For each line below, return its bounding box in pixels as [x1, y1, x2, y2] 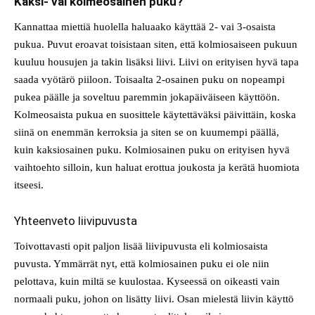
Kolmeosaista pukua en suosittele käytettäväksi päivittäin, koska [14, 108, 296, 120]
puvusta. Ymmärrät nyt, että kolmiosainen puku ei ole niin [14, 257, 269, 269]
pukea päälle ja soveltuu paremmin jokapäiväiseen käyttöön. [14, 91, 280, 103]
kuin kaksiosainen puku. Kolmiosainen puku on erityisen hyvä [14, 143, 290, 155]
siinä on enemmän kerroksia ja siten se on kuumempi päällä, [14, 126, 279, 138]
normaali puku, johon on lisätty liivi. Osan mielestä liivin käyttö [14, 292, 294, 304]
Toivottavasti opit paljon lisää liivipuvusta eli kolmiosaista [14, 240, 268, 252]
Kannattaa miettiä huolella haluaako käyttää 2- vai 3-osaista [14, 20, 276, 32]
